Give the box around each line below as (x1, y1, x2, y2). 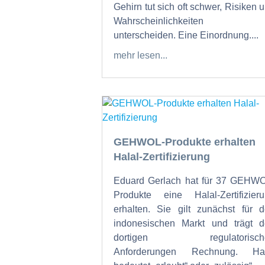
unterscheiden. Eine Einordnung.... (114, 30, 258, 41)
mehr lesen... (114, 50, 167, 61)
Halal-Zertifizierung (114, 150, 210, 163)
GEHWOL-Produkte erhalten (114, 135, 256, 148)
